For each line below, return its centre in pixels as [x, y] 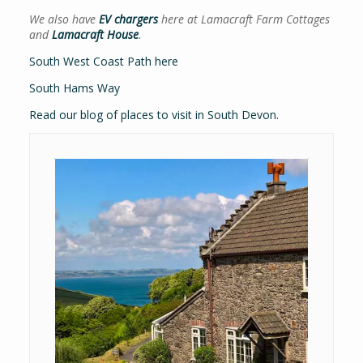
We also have [64, 19]
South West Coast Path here [104, 61]
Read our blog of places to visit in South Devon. [154, 114]
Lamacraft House [95, 34]
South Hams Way [75, 88]
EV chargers [130, 19]
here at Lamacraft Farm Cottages [246, 19]
